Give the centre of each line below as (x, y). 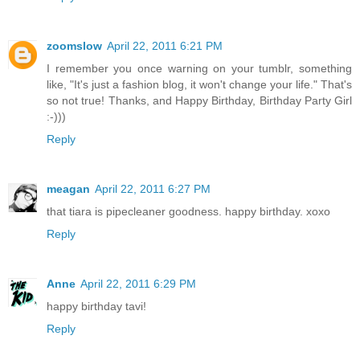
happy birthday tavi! (96, 306)
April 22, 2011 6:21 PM (165, 45)
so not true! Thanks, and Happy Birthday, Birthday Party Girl (199, 100)
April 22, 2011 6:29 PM (138, 283)
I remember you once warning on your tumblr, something (199, 68)
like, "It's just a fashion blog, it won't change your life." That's (199, 84)
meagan (68, 188)
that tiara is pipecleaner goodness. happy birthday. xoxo (188, 211)
